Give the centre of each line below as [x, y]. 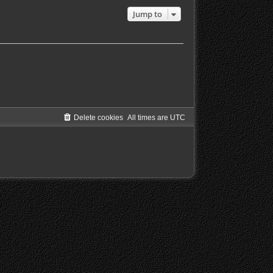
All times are [148, 118]
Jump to [147, 14]
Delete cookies [98, 118]
